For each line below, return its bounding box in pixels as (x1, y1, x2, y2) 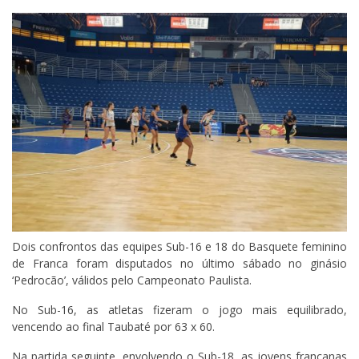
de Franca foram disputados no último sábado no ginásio (12, 255, 347, 271)
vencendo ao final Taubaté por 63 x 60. (12, 318, 215, 334)
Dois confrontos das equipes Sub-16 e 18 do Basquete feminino (12, 238, 347, 254)
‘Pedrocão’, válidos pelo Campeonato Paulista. (12, 272, 252, 288)
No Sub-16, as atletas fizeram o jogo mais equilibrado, (12, 301, 347, 317)
